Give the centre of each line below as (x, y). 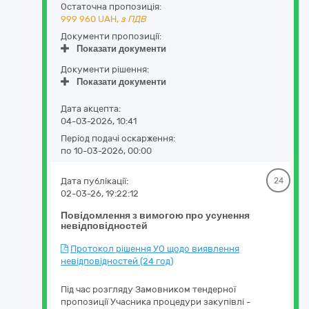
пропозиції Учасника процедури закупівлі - (156, 302)
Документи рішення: (105, 69)
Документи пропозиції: (111, 36)
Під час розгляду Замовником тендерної (148, 289)
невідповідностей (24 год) (117, 261)
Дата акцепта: (91, 109)
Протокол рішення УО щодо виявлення (155, 249)
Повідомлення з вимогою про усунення (155, 216)
